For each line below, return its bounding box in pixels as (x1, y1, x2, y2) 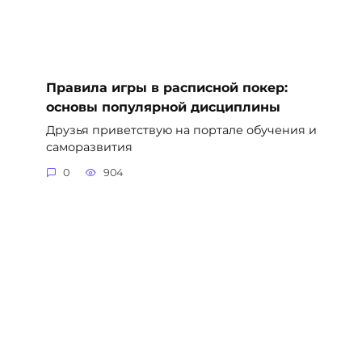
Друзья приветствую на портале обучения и (45, 122, 317, 137)
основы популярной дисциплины (45, 99, 280, 115)
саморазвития (45, 139, 133, 154)
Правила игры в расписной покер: (45, 79, 288, 95)
